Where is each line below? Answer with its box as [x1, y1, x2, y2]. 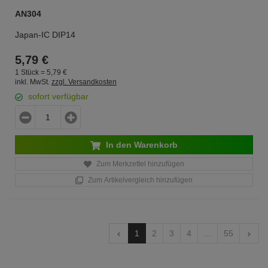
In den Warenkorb [103, 140, 178, 150]
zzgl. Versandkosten [51, 78, 117, 86]
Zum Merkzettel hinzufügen [95, 160, 184, 168]
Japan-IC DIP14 [15, 30, 75, 39]
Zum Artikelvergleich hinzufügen [86, 176, 193, 184]
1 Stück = [15, 68, 47, 76]
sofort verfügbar [28, 92, 89, 101]
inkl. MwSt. [15, 78, 50, 86]
